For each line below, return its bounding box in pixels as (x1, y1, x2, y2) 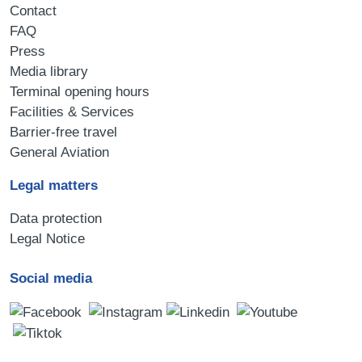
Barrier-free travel (10, 124, 117, 140)
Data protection (10, 210, 102, 226)
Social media (10, 270, 92, 286)
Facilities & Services (10, 103, 134, 120)
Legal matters (10, 177, 98, 193)
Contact (10, 2, 57, 19)
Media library (10, 63, 88, 79)
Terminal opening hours (10, 83, 149, 99)
